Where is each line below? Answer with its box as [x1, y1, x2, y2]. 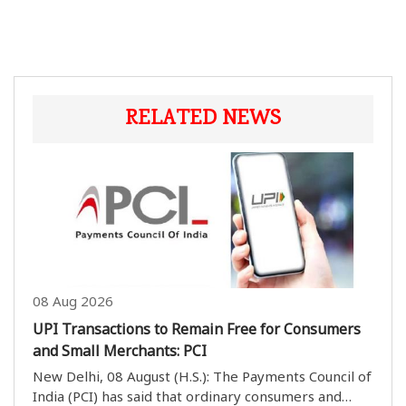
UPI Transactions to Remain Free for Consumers [33, 319, 361, 340]
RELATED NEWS [125, 103, 281, 136]
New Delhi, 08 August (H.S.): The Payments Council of [33, 367, 372, 386]
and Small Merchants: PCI [33, 341, 207, 362]
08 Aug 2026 [33, 292, 113, 311]
